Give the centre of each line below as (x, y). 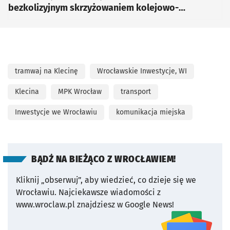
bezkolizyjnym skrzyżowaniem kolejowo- (93, 8)
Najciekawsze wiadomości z (110, 193)
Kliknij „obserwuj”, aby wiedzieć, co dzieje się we (106, 180)
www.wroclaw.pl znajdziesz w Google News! (95, 205)
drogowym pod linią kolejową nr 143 (83, 20)
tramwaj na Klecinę (46, 71)
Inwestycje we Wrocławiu (56, 112)
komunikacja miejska (151, 112)
